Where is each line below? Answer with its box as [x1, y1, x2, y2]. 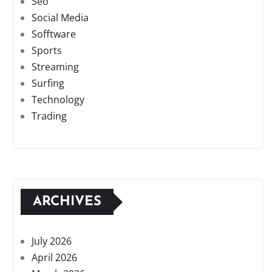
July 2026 [32, 234, 72, 248]
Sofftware [32, 27, 76, 41]
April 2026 [32, 251, 77, 265]
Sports [32, 44, 62, 58]
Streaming [32, 60, 79, 74]
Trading [32, 109, 67, 123]
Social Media [32, 11, 89, 25]
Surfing [32, 76, 64, 90]
